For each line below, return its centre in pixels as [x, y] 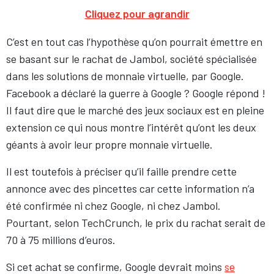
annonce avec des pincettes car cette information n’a [130, 188]
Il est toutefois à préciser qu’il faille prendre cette [121, 171]
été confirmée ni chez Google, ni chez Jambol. [113, 206]
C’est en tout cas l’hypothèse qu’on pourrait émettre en [134, 42]
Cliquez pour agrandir [137, 13]
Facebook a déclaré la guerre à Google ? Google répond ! [136, 93]
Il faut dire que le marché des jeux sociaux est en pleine [135, 110]
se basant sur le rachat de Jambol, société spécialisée [131, 59]
